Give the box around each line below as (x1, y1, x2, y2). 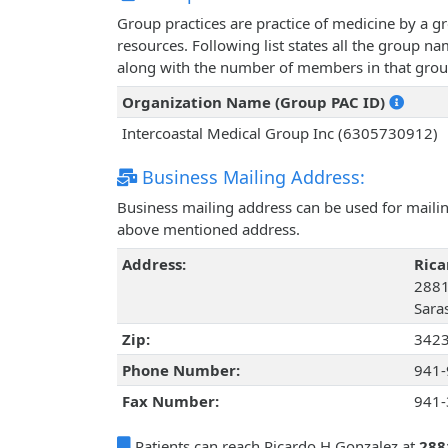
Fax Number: (121, 391, 219, 412)
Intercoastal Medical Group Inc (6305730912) (121, 123, 438, 144)
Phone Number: (121, 360, 240, 381)
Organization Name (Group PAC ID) (121, 92, 389, 113)
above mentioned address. (117, 219, 300, 240)
